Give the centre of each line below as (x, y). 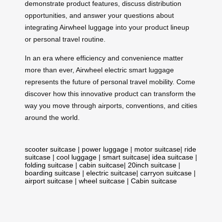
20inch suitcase (152, 165)
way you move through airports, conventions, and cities (111, 105)
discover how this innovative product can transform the (110, 93)
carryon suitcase (166, 173)
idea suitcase (173, 157)
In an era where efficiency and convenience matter (104, 58)
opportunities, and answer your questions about (99, 15)
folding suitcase (49, 165)
